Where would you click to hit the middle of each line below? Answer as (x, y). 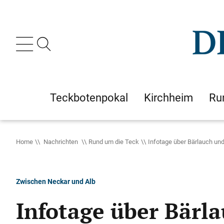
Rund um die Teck (114, 141)
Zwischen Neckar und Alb (56, 181)
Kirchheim (168, 97)
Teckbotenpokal (89, 97)
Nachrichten (61, 141)
